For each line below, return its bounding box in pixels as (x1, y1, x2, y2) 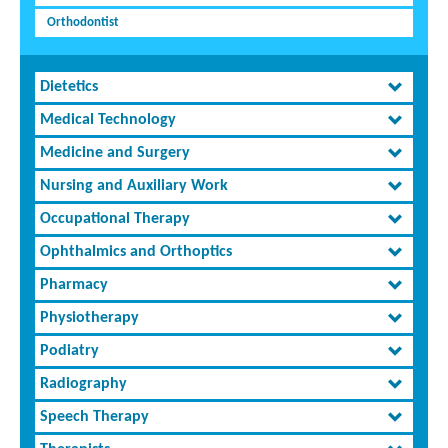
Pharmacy (40, 277, 108, 294)
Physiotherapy (40, 310, 139, 327)
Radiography (40, 376, 127, 393)
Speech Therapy (40, 409, 149, 426)
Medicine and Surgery (40, 145, 190, 162)
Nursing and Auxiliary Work (40, 178, 228, 195)
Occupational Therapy (40, 211, 190, 228)
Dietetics (40, 79, 98, 96)
